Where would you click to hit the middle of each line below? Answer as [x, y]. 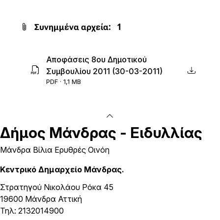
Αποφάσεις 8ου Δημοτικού [96, 59]
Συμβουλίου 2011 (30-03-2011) [104, 71]
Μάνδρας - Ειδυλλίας [124, 133]
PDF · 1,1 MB [64, 82]
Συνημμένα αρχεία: [73, 27]
